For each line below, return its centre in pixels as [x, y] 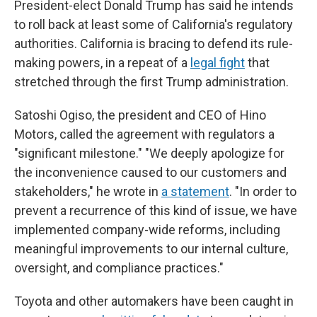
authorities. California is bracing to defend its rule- [154, 44]
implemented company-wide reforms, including [147, 230]
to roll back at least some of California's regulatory [154, 24]
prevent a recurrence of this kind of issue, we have [156, 211]
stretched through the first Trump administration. [151, 82]
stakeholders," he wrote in [88, 191]
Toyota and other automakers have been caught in [154, 301]
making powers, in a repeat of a [102, 63]
